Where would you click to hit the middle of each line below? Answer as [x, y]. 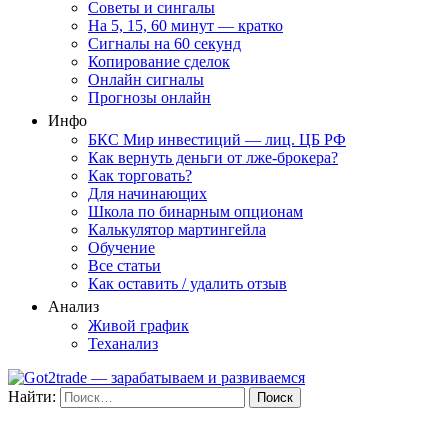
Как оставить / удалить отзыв [187, 283]
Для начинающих [147, 193]
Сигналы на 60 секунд [164, 43]
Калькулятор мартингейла [177, 229]
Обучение [121, 247]
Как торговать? [140, 175]
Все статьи [124, 265]
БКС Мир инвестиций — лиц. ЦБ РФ [217, 139]
